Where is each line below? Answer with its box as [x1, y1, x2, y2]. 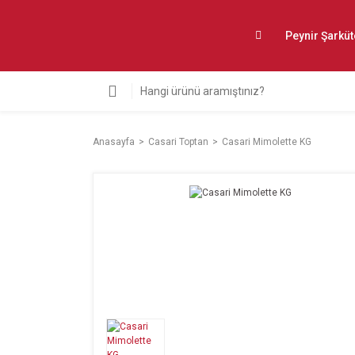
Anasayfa [93, 136, 135, 147]
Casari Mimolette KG [222, 136, 311, 147]
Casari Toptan [148, 136, 208, 147]
